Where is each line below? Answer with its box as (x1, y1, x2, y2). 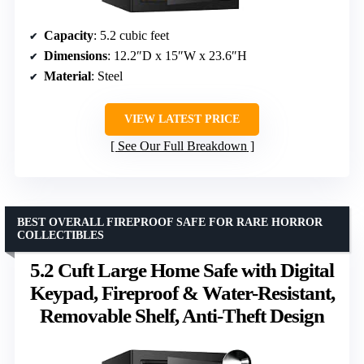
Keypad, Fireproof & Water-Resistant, (29, 281, 335, 304)
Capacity (44, 28, 93, 42)
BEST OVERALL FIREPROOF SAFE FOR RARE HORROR (17, 215, 323, 228)
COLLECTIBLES (17, 228, 104, 241)
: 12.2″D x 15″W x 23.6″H (107, 48, 247, 63)
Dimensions (44, 48, 107, 63)
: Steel (91, 68, 123, 83)
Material (44, 68, 91, 83)
